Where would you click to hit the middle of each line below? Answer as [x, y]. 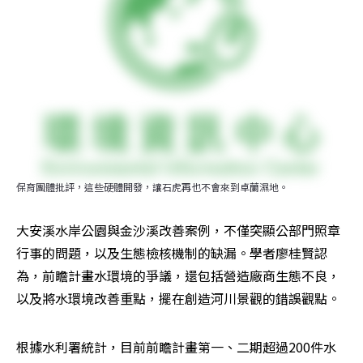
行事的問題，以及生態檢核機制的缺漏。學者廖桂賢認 [172, 253]
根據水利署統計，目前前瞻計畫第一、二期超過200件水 [176, 347]
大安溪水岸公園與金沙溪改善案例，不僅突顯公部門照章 [178, 230]
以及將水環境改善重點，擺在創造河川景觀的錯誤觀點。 [178, 298]
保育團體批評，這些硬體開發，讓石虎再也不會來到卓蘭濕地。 [152, 187]
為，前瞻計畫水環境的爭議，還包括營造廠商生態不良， [178, 275]
